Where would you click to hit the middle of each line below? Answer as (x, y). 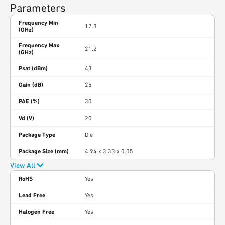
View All (23, 165)
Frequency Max (39, 45)
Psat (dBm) (33, 68)
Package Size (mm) (44, 151)
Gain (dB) (31, 85)
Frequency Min (38, 23)
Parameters (38, 8)
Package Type (37, 135)
